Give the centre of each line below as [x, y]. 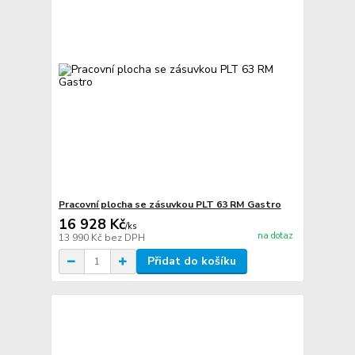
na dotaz [275, 236]
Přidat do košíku [191, 261]
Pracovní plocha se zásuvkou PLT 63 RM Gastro [170, 205]
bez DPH [124, 238]
